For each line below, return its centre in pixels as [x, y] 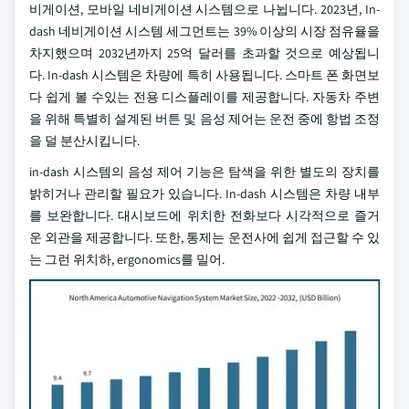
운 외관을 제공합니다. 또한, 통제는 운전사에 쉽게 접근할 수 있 [204, 237]
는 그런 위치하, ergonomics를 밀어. [127, 259]
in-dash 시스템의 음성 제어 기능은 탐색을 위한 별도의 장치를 [204, 172]
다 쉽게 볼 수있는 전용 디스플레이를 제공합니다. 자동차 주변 [204, 97]
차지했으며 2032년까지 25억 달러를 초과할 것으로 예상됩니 [204, 53]
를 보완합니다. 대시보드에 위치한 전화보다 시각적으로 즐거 [204, 215]
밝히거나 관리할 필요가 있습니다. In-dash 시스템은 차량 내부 [204, 194]
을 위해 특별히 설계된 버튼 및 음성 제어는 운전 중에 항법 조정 [204, 119]
